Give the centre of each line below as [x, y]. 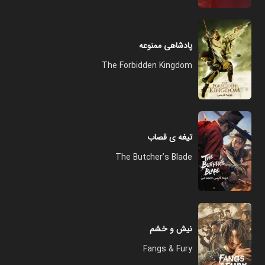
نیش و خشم [171, 229]
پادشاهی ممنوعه [166, 46]
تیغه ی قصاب [170, 137]
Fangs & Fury [168, 249]
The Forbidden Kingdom [147, 66]
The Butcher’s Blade [154, 157]
